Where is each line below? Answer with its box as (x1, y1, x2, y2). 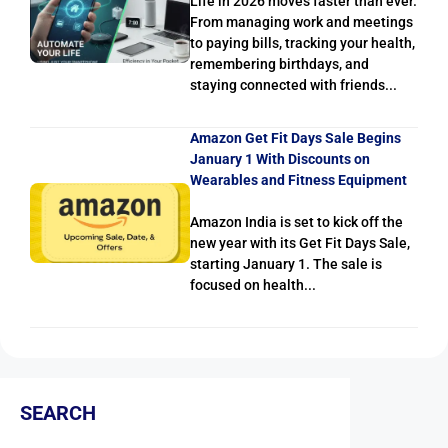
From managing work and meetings (190, 14, 413, 31)
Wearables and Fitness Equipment (190, 172, 407, 189)
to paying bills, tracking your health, (190, 35, 415, 52)
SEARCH (20, 401, 96, 426)
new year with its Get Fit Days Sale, (190, 235, 410, 252)
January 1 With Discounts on (190, 151, 370, 168)
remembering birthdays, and (190, 56, 369, 73)
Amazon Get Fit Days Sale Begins (190, 130, 401, 147)
